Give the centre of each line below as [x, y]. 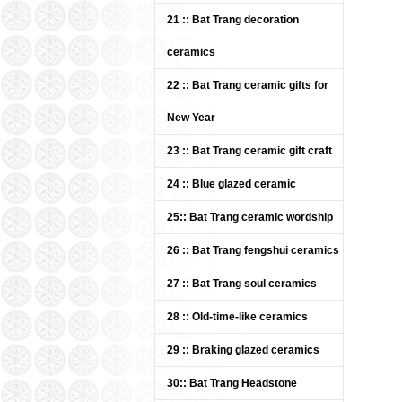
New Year [191, 118]
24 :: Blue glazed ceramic [232, 184]
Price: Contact [283, 216]
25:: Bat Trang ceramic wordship [250, 217]
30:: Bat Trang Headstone [232, 383]
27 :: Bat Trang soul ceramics [242, 284]
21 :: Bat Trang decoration [233, 20]
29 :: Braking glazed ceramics [243, 350]
